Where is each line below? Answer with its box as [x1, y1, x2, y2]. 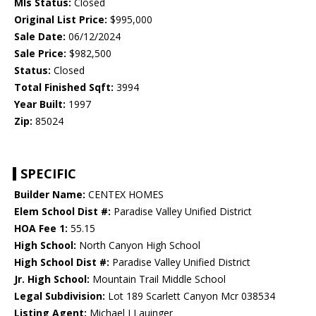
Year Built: [14, 97, 66, 111]
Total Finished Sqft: [14, 80, 114, 95]
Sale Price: [14, 47, 66, 61]
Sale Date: [14, 30, 66, 44]
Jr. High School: [14, 272, 90, 286]
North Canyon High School [76, 238, 200, 253]
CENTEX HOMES [85, 188, 164, 202]
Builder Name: [14, 188, 85, 202]
